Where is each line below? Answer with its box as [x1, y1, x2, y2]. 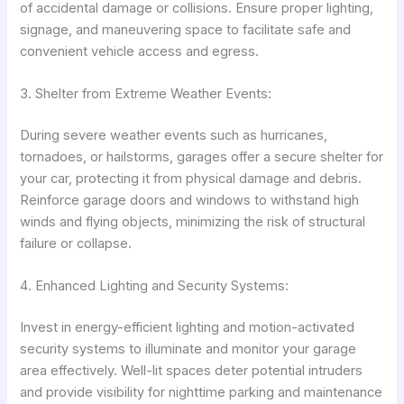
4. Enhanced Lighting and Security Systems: [20, 278, 289, 295]
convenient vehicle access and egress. [20, 42, 260, 60]
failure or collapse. [20, 235, 133, 252]
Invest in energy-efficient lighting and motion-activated [20, 319, 355, 336]
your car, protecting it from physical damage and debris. [20, 170, 363, 188]
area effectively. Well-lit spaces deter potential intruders [20, 363, 363, 380]
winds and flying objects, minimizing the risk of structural [20, 214, 366, 231]
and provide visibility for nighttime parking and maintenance [20, 384, 383, 401]
